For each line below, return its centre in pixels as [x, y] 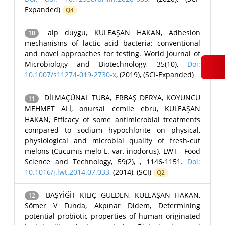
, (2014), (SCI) [131, 172]
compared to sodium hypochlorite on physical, [113, 130]
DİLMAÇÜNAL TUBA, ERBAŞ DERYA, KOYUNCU [121, 98]
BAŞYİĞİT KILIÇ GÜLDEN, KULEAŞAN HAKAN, [121, 195]
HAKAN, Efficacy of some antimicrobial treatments [113, 119]
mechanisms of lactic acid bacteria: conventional [113, 43]
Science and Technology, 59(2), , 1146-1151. [106, 161]
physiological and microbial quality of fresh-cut [113, 140]
